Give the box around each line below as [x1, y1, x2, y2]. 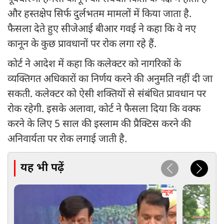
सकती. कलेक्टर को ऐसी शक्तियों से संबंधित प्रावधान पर [7, 88, 206, 101]
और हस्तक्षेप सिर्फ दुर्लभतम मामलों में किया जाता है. [7, 8, 191, 21]
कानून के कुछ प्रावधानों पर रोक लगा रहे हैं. [7, 38, 156, 51]
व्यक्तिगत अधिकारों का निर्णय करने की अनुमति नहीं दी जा [7, 73, 212, 86]
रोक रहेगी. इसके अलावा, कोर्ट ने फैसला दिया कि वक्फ [7, 103, 200, 116]
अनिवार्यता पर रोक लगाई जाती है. [7, 133, 127, 146]
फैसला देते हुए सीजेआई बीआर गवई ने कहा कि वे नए [7, 23, 196, 36]
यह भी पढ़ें [20, 160, 64, 175]
